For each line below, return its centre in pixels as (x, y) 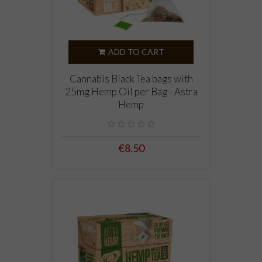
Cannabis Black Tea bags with (131, 79)
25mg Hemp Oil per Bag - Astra (131, 92)
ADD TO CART (136, 52)
